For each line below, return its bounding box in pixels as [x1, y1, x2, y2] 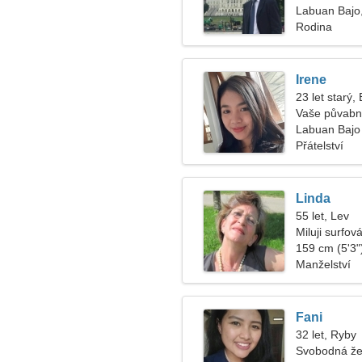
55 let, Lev [296, 209, 349, 222]
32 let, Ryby [296, 328, 356, 341]
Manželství [296, 258, 351, 271]
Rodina [296, 20, 332, 33]
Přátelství [296, 139, 343, 152]
